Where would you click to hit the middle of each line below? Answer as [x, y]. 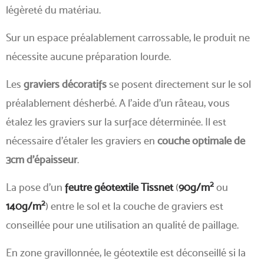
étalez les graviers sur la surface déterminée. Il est [116, 121]
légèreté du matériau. [53, 9]
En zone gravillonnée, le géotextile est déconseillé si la [126, 252]
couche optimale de [201, 140]
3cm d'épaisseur [42, 159]
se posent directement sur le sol [179, 84]
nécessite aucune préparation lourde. [88, 56]
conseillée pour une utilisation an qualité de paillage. [122, 225]
